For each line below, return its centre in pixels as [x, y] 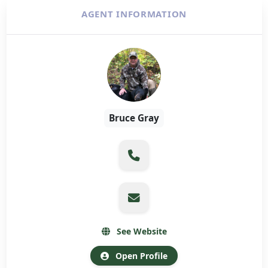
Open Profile [140, 255]
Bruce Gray [134, 118]
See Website [140, 232]
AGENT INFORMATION [134, 14]
